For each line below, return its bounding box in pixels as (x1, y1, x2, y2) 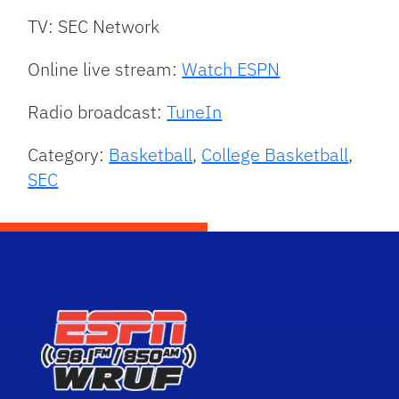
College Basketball (201, 142, 349, 167)
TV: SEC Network (28, 14, 160, 39)
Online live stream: (28, 57, 183, 82)
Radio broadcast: (28, 100, 167, 125)
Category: (28, 142, 110, 167)
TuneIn (167, 100, 223, 125)
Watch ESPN (182, 57, 281, 82)
